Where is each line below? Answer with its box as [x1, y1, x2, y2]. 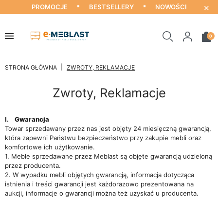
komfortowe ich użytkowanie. [5, 143, 95, 151]
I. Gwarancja [5, 115, 49, 123]
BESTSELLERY [89, 3, 134, 11]
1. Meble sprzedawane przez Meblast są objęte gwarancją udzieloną [5, 152, 212, 160]
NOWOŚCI [155, 3, 187, 11]
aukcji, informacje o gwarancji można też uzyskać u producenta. [5, 189, 199, 197]
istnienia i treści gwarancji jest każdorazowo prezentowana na [5, 180, 194, 188]
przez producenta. [5, 162, 61, 169]
